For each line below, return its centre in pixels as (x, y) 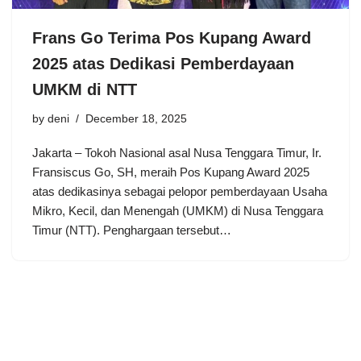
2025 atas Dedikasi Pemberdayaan (163, 63)
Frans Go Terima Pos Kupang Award (172, 37)
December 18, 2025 (136, 118)
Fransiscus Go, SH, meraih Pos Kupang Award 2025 (171, 172)
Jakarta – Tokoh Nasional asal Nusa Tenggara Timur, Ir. (177, 152)
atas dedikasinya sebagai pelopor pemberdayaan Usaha (180, 191)
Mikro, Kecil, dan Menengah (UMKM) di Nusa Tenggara (178, 210)
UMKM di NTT (85, 89)
